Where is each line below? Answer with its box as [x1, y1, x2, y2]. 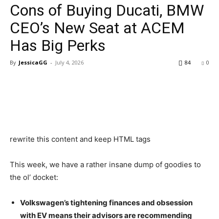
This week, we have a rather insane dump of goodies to [10, 160, 201, 170]
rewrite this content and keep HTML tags [10, 134, 151, 144]
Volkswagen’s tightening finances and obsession [20, 198, 193, 208]
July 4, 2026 [55, 59, 84, 66]
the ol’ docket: [10, 173, 60, 182]
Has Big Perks [10, 36, 106, 55]
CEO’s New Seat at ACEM [10, 19, 185, 38]
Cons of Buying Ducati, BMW [10, 1, 204, 20]
